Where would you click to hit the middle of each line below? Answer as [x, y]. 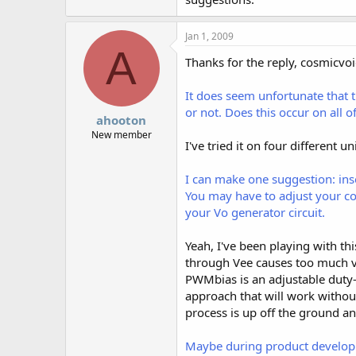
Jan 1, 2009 [209, 36]
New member [121, 135]
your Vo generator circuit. [255, 212]
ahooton [121, 120]
